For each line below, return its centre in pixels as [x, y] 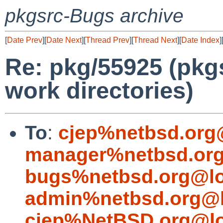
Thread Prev [108, 40]
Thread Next [155, 40]
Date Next [64, 40]
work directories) [99, 91]
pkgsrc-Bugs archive [94, 16]
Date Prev [25, 40]
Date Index [200, 40]
